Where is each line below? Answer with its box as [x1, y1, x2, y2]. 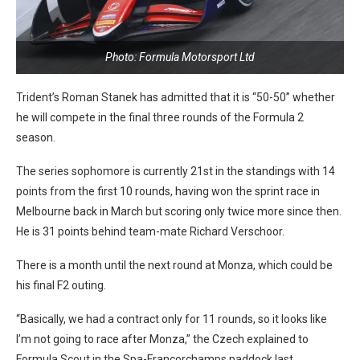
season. [16, 130, 55, 144]
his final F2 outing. [16, 278, 106, 292]
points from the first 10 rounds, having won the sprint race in [16, 184, 320, 198]
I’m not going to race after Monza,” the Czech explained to [16, 332, 309, 346]
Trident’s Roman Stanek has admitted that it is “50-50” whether [16, 90, 335, 104]
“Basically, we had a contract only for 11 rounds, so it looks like [16, 312, 327, 325]
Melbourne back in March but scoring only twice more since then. [16, 204, 342, 218]
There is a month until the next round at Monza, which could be [16, 258, 333, 272]
